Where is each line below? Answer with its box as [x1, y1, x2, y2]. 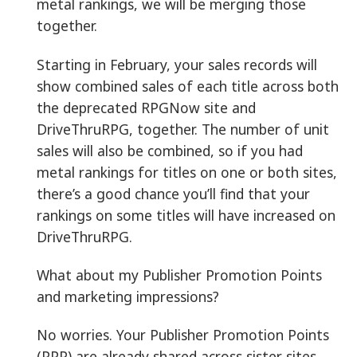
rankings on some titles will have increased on [37, 205, 335, 225]
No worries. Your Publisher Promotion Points [37, 325, 329, 345]
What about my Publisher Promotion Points [37, 265, 322, 284]
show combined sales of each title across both [37, 76, 339, 96]
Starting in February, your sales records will [37, 54, 317, 74]
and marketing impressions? [37, 286, 219, 306]
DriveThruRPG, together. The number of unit [37, 119, 329, 139]
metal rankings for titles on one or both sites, [37, 162, 337, 182]
